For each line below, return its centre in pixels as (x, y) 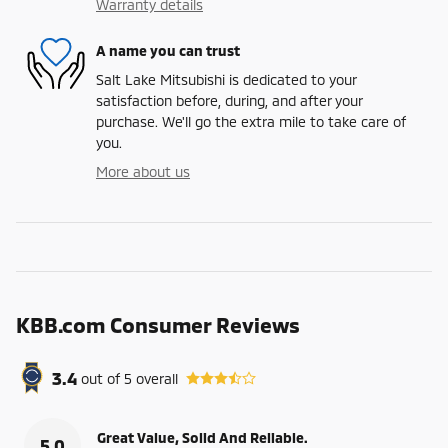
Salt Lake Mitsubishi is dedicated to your (226, 80)
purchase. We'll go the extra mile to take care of (251, 122)
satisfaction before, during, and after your (229, 101)
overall (155, 378)
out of (102, 378)
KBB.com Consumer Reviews (158, 325)
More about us (143, 172)
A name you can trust (168, 50)
